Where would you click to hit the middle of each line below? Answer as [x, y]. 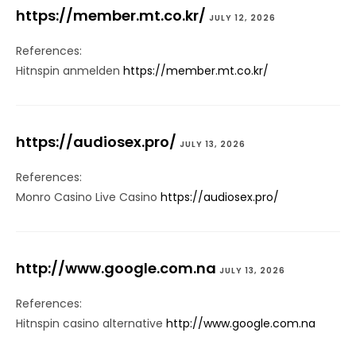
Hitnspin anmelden [70, 71]
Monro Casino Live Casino [88, 197]
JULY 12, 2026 [242, 18]
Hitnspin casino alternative [91, 324]
